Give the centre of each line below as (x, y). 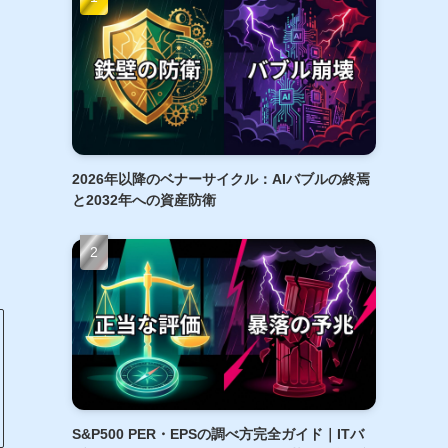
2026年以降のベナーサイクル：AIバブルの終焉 (221, 178)
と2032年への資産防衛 (144, 199)
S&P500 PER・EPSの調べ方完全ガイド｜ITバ (218, 433)
